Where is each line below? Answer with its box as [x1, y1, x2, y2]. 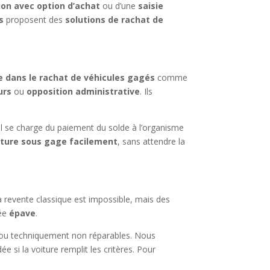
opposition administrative [27, 86, 140, 98]
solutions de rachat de [65, 14, 164, 26]
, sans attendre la [118, 136, 186, 148]
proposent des [4, 14, 66, 26]
